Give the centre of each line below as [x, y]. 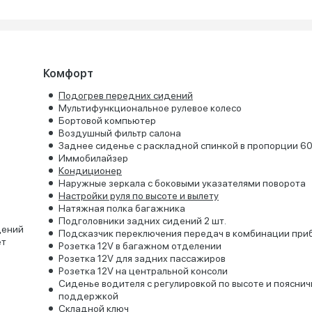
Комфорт [68, 73]
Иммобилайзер [93, 158]
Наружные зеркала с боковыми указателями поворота [182, 183]
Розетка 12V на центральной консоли [143, 271]
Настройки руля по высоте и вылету [138, 196]
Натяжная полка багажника [122, 208]
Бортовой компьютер [107, 120]
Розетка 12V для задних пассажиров [142, 258]
